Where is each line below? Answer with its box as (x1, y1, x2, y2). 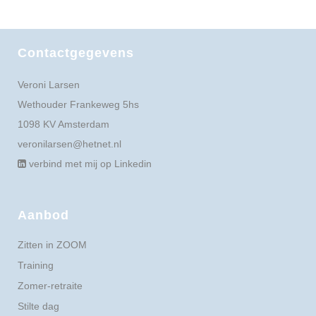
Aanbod (18, 208, 69, 223)
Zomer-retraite (18, 280, 83, 292)
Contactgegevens (18, 46, 134, 61)
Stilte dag (18, 300, 59, 312)
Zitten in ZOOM (18, 239, 87, 251)
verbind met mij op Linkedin (26, 158, 152, 170)
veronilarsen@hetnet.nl (18, 138, 121, 150)
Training (18, 260, 54, 272)
